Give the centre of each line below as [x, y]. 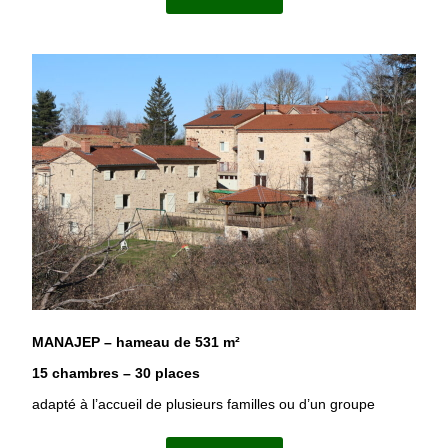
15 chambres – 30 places [116, 372]
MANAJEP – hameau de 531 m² [136, 341]
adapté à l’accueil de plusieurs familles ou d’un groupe [204, 403]
